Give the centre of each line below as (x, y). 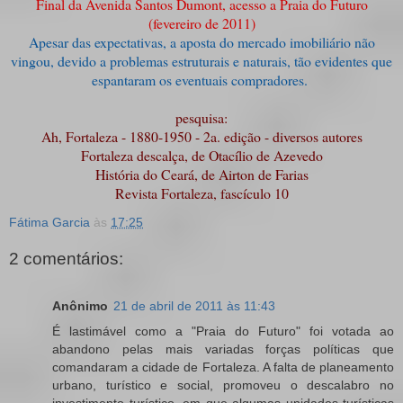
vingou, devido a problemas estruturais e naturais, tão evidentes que (201, 60)
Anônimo (80, 305)
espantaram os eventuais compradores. (201, 79)
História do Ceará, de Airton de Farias (201, 174)
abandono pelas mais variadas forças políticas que (223, 349)
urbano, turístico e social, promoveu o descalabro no (223, 385)
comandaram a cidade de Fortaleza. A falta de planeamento (223, 367)
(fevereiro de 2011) (201, 22)
